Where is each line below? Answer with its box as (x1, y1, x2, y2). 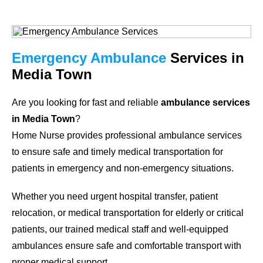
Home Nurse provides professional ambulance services (12, 130, 242, 140)
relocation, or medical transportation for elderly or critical (12, 207, 244, 218)
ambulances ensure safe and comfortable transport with (12, 240, 241, 251)
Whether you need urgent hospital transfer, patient (12, 191, 218, 201)
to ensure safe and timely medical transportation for (12, 146, 223, 157)
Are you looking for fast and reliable (12, 97, 161, 107)
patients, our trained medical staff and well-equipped (12, 224, 228, 234)
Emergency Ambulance (12, 50, 166, 66)
